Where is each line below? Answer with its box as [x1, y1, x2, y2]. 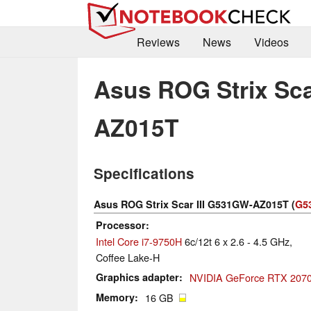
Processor [96, 218, 146, 233]
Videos [253, 34, 289, 51]
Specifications [94, 163, 194, 184]
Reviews [136, 34, 180, 51]
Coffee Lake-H [96, 250, 160, 265]
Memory [96, 290, 135, 305]
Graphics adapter [96, 270, 179, 285]
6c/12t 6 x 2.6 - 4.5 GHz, [182, 234, 292, 249]
